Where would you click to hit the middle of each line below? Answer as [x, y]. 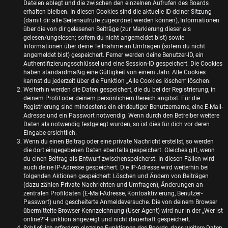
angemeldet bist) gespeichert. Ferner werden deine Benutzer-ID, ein [113, 55]
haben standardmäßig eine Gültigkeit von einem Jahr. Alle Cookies [115, 73]
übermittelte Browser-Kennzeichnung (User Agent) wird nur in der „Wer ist [123, 211]
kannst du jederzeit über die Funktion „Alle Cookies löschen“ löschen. [117, 81]
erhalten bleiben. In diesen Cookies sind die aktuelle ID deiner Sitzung [118, 12]
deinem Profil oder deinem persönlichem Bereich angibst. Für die [112, 98]
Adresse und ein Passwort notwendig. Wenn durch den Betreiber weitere [121, 116]
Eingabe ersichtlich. [50, 133]
